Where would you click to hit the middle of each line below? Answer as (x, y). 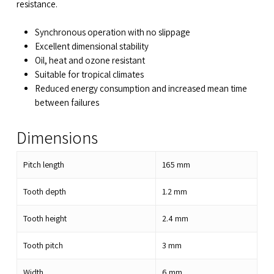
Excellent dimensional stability (91, 46)
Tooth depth (44, 191)
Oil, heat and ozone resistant (90, 60)
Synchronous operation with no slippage (112, 32)
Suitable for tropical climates (89, 74)
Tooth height (45, 218)
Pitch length (43, 164)
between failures (67, 102)
